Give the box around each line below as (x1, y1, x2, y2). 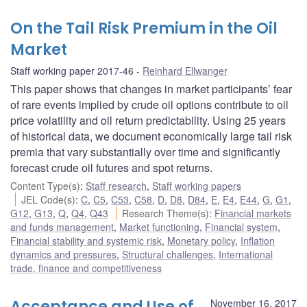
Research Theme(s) (122, 206, 210, 220)
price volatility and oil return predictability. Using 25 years (10, 112, 286, 128)
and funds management (10, 219, 114, 234)
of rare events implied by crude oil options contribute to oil (10, 96, 288, 112)
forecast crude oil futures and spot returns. (10, 159, 212, 175)
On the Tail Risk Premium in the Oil (10, 17, 278, 39)
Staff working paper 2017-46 (10, 63, 134, 77)
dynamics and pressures (10, 247, 116, 261)
